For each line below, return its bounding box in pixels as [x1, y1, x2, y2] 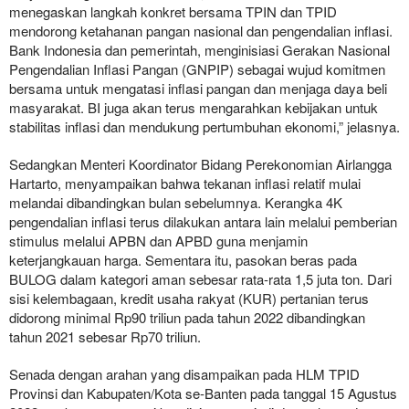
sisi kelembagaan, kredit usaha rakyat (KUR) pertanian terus [9, 288, 369, 309]
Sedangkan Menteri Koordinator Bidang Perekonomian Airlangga [9, 154, 392, 174]
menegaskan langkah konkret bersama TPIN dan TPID [9, 2, 337, 22]
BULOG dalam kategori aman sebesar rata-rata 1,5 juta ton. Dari [9, 269, 392, 289]
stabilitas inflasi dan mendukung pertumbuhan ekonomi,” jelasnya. [9, 117, 400, 137]
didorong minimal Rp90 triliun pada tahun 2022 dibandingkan [9, 308, 365, 328]
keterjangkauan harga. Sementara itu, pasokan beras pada [9, 250, 357, 270]
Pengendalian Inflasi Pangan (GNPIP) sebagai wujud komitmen [9, 59, 385, 79]
